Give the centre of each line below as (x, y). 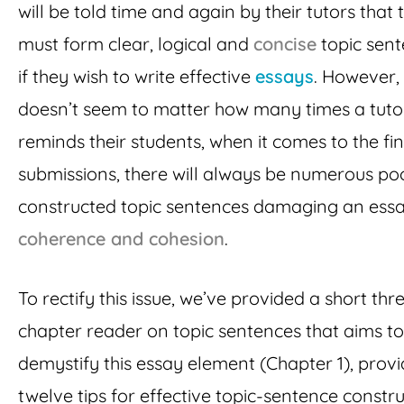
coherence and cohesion (121, 238)
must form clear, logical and (136, 43)
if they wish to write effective (137, 76)
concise (285, 43)
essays (285, 76)
